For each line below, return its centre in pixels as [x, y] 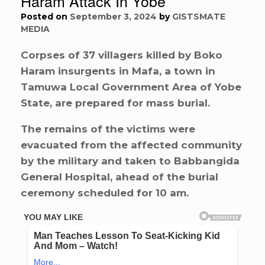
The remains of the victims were [108, 129]
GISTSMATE [199, 16]
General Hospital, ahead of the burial [119, 177]
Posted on [48, 16]
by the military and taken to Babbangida [130, 161]
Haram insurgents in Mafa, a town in [118, 71]
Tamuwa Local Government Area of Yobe [131, 87]
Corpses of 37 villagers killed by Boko [122, 55]
